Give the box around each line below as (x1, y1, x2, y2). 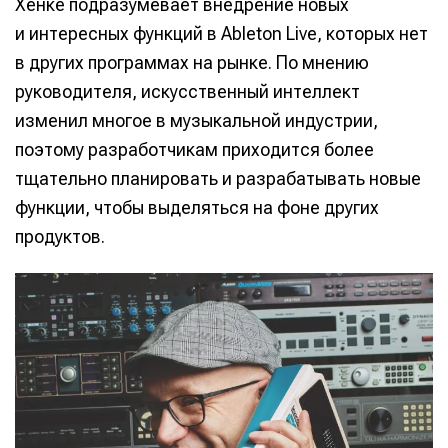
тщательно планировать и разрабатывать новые (15, 167, 421, 189)
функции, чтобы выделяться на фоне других (15, 196, 379, 218)
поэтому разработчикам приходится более (15, 138, 374, 160)
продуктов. (15, 225, 105, 247)
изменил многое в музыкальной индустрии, (15, 109, 378, 131)
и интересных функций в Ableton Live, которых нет (15, 22, 428, 44)
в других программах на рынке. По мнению (15, 51, 369, 73)
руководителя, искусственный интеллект (15, 80, 360, 102)
